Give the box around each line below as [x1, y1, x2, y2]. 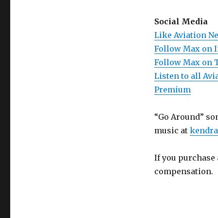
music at [154, 126, 190, 136]
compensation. [154, 166, 213, 177]
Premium [154, 85, 191, 95]
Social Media [154, 17, 208, 27]
